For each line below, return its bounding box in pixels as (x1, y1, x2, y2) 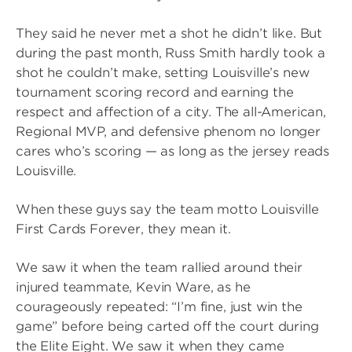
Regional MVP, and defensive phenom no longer (16, 124, 321, 139)
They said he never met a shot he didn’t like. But (16, 26, 323, 41)
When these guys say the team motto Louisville (16, 202, 319, 217)
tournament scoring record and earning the (16, 85, 294, 100)
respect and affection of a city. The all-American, (16, 104, 326, 119)
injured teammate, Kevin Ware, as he (16, 280, 251, 295)
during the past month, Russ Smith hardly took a (16, 46, 325, 60)
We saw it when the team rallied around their (16, 260, 302, 275)
